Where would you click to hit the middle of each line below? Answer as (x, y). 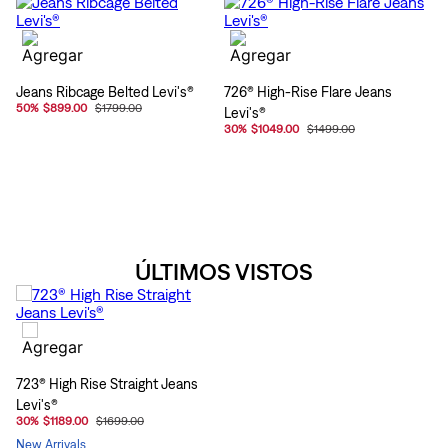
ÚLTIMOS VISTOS (224, 270)
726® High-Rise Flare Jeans (308, 91)
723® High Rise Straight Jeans (107, 383)
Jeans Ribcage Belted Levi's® (105, 91)
